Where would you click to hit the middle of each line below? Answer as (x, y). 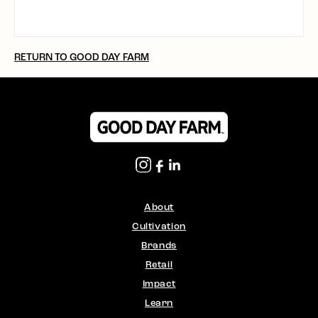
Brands (159, 246)
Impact (159, 284)
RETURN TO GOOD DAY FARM (82, 57)
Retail (159, 265)
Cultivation (159, 226)
